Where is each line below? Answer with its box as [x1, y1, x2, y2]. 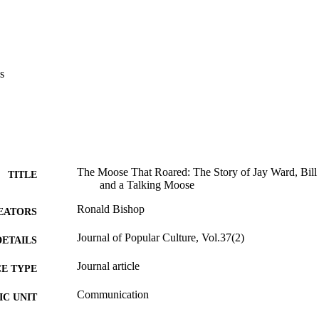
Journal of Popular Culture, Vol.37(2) [77, 231, 244, 244]
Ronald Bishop [77, 203, 145, 216]
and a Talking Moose [100, 179, 194, 192]
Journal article [77, 260, 140, 273]
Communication [77, 288, 149, 301]
